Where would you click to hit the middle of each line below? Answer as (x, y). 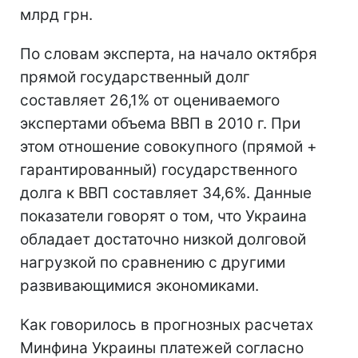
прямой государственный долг (135, 77)
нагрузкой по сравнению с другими (153, 262)
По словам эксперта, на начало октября (169, 54)
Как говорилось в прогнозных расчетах (167, 324)
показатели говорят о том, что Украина (163, 216)
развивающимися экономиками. (139, 285)
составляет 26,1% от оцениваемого (150, 100)
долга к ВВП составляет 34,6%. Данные (166, 193)
